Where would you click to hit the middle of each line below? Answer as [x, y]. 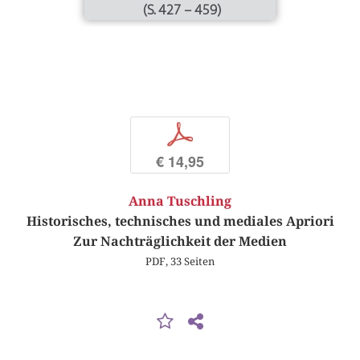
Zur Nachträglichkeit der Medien [180, 242]
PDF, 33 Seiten [180, 262]
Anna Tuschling [180, 202]
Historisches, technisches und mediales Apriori [180, 222]
